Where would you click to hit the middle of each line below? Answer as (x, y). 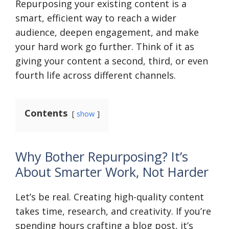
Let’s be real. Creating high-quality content (110, 197)
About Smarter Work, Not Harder (112, 172)
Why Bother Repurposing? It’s (102, 156)
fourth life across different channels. (96, 75)
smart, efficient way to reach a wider (96, 18)
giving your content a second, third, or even (112, 61)
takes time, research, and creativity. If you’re (113, 211)
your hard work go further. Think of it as (105, 47)
